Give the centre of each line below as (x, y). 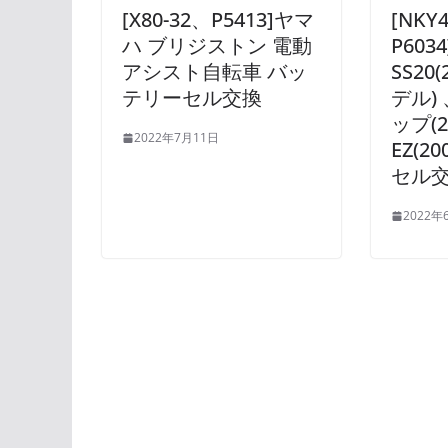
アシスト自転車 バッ (214, 72)
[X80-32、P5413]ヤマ (218, 20)
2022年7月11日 (176, 138)
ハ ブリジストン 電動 (217, 46)
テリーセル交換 (192, 98)
